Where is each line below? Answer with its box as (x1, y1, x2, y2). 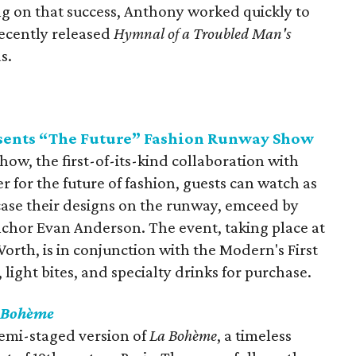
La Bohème (149, 326, 218, 345)
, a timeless (217, 326, 292, 345)
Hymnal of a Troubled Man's (114, 24, 292, 43)
